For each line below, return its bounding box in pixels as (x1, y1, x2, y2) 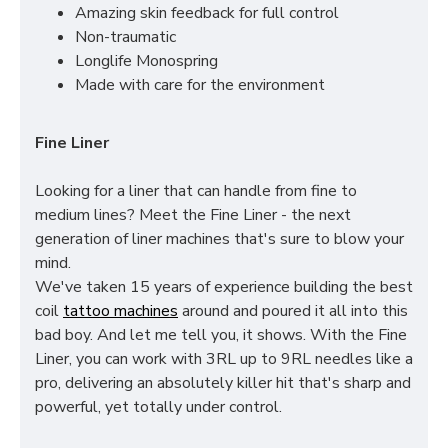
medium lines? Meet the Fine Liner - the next (35, 204, 351, 226)
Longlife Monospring (75, 50, 218, 72)
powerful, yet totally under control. (35, 396, 282, 418)
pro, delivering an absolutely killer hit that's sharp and (35, 372, 411, 394)
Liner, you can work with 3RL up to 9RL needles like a (35, 348, 413, 370)
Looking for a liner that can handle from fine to (35, 180, 357, 202)
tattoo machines (63, 300, 178, 322)
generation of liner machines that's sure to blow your (35, 228, 404, 250)
